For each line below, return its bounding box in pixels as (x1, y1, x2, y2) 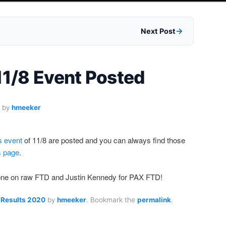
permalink (137, 196, 171, 204)
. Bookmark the (86, 196, 137, 204)
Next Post (141, 27, 176, 36)
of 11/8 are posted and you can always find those (22, 135, 185, 146)
